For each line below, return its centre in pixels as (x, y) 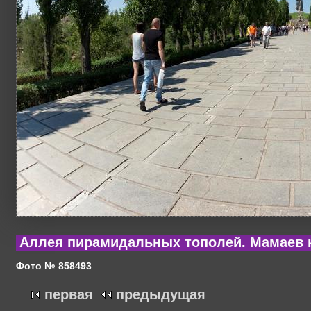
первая (69, 295)
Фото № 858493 (54, 266)
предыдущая (161, 295)
